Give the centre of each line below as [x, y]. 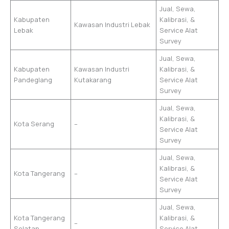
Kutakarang [93, 79]
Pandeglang [33, 79]
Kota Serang [34, 123]
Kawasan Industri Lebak [112, 24]
